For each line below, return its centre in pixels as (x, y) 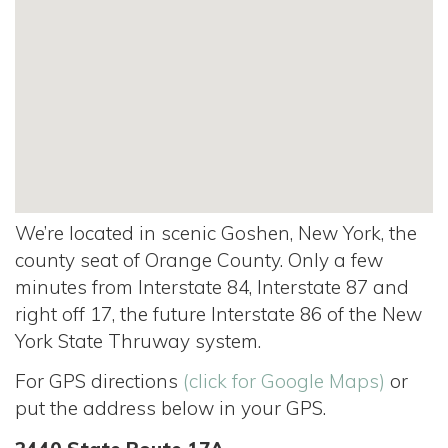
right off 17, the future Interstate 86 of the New (218, 313)
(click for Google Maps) (284, 381)
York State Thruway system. (138, 340)
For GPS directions (99, 381)
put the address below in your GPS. (170, 408)
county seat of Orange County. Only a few (199, 259)
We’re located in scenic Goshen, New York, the (216, 232)
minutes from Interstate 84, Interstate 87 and (212, 286)
